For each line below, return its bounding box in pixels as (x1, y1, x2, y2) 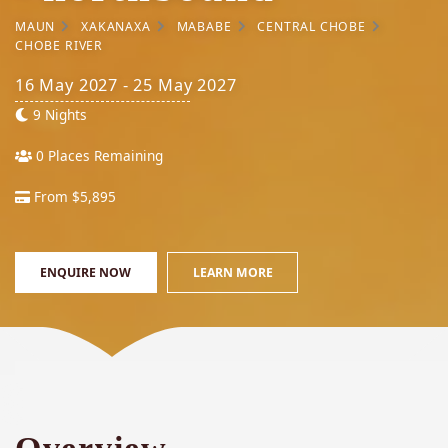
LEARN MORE (192, 263, 273, 281)
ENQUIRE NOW (40, 263, 132, 281)
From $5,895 (30, 187, 116, 207)
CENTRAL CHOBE (257, 17, 366, 35)
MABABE (176, 17, 232, 35)
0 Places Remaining (32, 146, 163, 166)
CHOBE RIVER (15, 36, 103, 54)
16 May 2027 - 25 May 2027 (15, 74, 237, 97)
